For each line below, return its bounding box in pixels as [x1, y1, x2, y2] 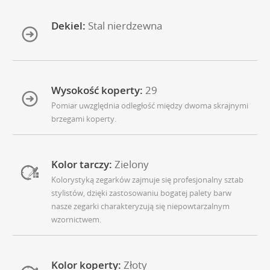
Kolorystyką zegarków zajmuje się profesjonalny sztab [51, 174, 243, 186]
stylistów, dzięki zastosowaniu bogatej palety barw [51, 187, 231, 199]
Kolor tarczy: [51, 157, 112, 172]
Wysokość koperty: [51, 83, 143, 98]
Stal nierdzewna [88, 19, 162, 33]
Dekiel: [51, 19, 86, 33]
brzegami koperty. [51, 113, 116, 125]
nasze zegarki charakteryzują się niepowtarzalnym [51, 201, 230, 212]
